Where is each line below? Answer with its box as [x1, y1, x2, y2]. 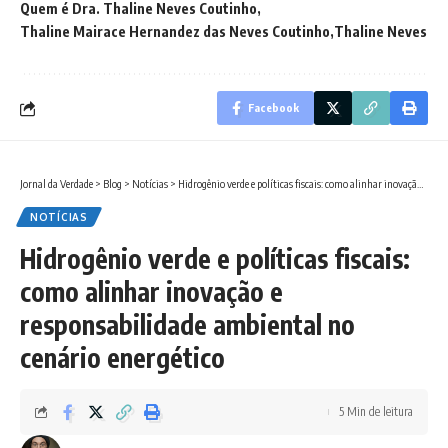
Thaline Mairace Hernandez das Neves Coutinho [20, 23, 330, 41]
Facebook [248, 101, 299, 115]
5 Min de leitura [339, 404, 413, 420]
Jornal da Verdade [20, 177, 93, 191]
